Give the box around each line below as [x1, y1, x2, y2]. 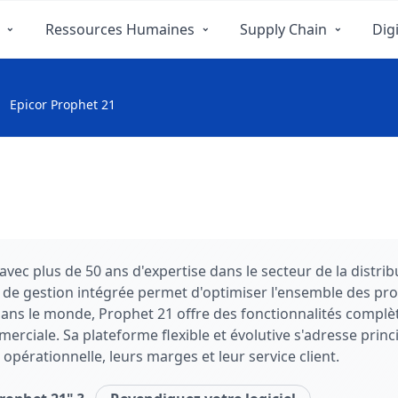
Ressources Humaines [44, 20, 195, 39]
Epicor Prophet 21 [10, 96, 115, 113]
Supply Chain [239, 20, 327, 39]
